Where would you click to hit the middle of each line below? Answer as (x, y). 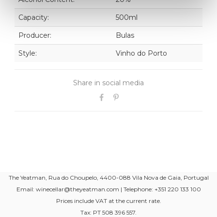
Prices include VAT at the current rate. (108, 201)
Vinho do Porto (141, 53)
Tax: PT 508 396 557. (108, 212)
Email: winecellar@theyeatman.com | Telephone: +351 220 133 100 (108, 189)
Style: (28, 53)
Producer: (35, 35)
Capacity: (34, 17)
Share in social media (108, 83)
